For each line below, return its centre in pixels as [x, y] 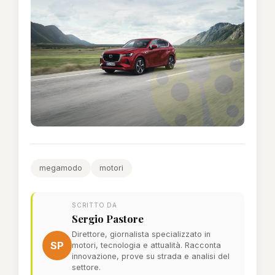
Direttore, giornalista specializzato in [141, 234]
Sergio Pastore [108, 218]
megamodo [61, 168]
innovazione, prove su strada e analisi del [151, 256]
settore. [86, 267]
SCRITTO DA [95, 205]
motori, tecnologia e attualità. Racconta [146, 245]
